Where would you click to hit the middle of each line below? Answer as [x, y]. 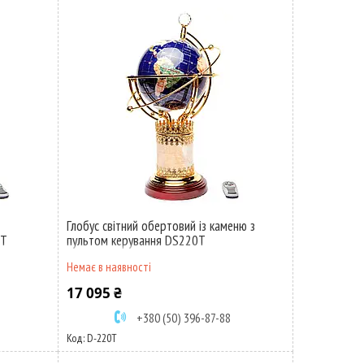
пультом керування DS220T [136, 240]
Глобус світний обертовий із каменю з [160, 226]
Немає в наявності [108, 267]
